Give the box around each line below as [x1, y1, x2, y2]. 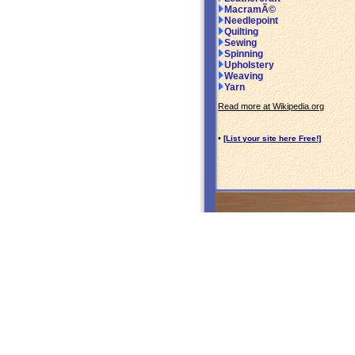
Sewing [224, 37, 257, 49]
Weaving [224, 71, 263, 82]
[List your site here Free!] [223, 134, 321, 143]
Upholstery [224, 59, 274, 71]
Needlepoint [224, 15, 278, 27]
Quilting [224, 26, 258, 38]
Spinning [224, 48, 263, 60]
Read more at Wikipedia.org [218, 101, 324, 111]
